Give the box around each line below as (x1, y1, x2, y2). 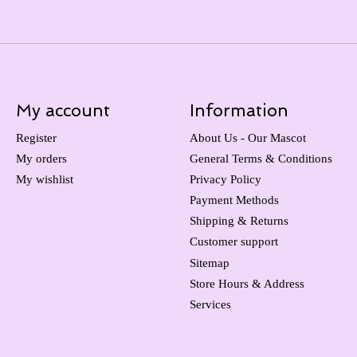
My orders (15, 151, 67, 165)
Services (189, 297, 231, 311)
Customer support (189, 235, 278, 249)
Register (15, 131, 57, 144)
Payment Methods (189, 194, 279, 207)
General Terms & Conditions (189, 151, 332, 165)
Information (189, 100, 288, 121)
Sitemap (189, 256, 229, 269)
